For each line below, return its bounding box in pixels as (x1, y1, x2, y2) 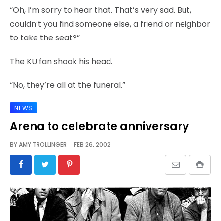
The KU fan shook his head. (10, 55, 112, 67)
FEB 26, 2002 (67, 140, 110, 148)
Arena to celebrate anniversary (10, 118, 189, 134)
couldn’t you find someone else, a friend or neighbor (10, 18, 210, 30)
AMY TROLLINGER (19, 140, 67, 148)
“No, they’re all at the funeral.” (10, 79, 125, 91)
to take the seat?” (10, 32, 80, 43)
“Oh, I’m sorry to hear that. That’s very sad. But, (10, 4, 191, 16)
